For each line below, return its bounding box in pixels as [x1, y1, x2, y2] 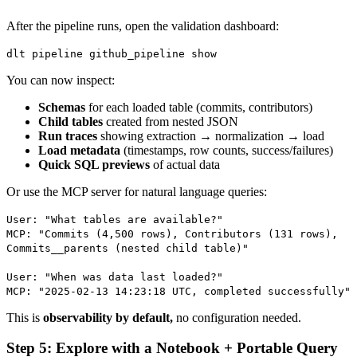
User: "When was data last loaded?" [6, 270, 223, 283]
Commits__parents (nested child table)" [6, 241, 249, 254]
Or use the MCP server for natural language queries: [6, 184, 267, 198]
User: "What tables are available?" [6, 213, 223, 226]
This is [6, 310, 43, 324]
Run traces [38, 128, 97, 143]
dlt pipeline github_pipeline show [6, 47, 217, 60]
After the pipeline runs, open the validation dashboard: [6, 18, 279, 33]
